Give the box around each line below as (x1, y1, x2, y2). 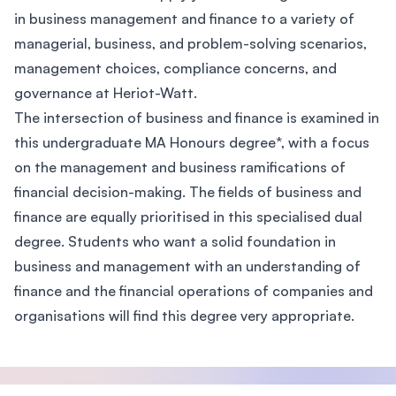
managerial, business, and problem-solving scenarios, (14, 34, 367, 52)
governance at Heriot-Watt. (14, 84, 197, 102)
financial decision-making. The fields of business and (14, 183, 362, 201)
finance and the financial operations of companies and (14, 282, 373, 300)
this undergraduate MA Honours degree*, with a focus (14, 133, 369, 151)
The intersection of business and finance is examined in (14, 109, 379, 126)
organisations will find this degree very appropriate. (14, 307, 354, 324)
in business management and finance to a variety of (14, 10, 354, 27)
